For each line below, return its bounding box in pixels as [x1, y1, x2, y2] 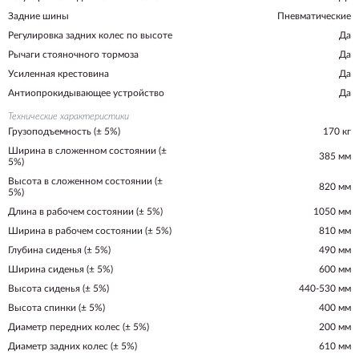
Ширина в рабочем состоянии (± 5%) [8, 226, 171, 236]
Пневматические [277, 11, 351, 21]
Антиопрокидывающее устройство [8, 88, 164, 98]
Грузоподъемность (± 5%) [8, 127, 120, 136]
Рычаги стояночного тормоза [8, 50, 139, 59]
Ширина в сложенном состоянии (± [8, 146, 167, 155]
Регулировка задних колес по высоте [8, 30, 172, 40]
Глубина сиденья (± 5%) [8, 245, 111, 255]
